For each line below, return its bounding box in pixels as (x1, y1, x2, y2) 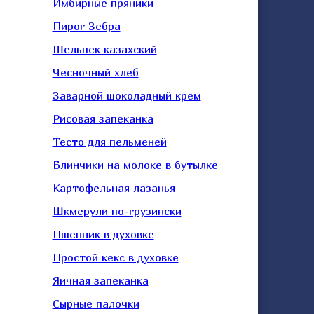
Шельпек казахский (52, 42, 157, 56)
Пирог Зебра (52, 19, 121, 33)
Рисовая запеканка (52, 111, 153, 125)
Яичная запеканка (52, 273, 149, 287)
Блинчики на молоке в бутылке (52, 158, 218, 172)
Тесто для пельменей (52, 135, 167, 149)
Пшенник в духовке (52, 227, 154, 241)
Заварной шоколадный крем (52, 88, 201, 102)
